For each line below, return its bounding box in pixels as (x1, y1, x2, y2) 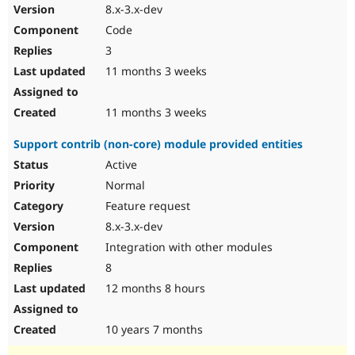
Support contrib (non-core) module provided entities (13, 136, 303, 152)
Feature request (102, 198, 190, 214)
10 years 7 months (102, 322, 203, 338)
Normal (102, 177, 145, 193)
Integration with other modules (102, 239, 273, 255)
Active (102, 157, 137, 173)
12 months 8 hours (102, 281, 205, 296)
